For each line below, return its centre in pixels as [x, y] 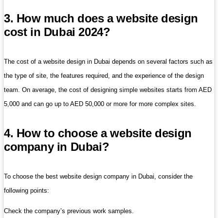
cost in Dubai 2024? [57, 32]
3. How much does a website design [101, 18]
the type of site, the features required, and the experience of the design [104, 75]
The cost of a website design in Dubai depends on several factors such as [108, 61]
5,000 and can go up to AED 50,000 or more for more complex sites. [100, 104]
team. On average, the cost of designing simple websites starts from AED [108, 90]
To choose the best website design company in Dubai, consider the [98, 176]
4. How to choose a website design [98, 133]
